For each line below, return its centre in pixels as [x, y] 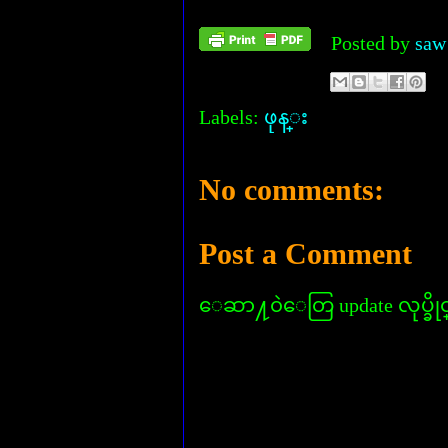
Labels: [231, 117]
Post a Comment [305, 253]
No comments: [291, 189]
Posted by [373, 43]
